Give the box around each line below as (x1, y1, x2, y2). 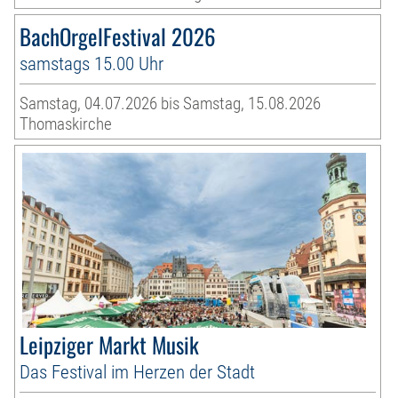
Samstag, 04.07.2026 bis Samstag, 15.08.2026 (20, 93, 322, 115)
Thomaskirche (20, 114, 113, 135)
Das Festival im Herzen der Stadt (20, 361, 256, 384)
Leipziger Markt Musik (20, 328, 200, 362)
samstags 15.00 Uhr (20, 52, 164, 76)
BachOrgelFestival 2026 (20, 20, 217, 53)
